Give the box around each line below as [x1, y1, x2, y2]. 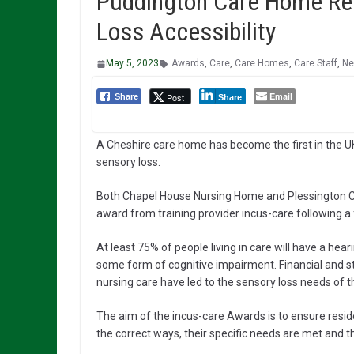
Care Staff [294, 58, 337, 70]
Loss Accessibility [96, 17, 276, 47]
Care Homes [235, 58, 289, 70]
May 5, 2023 [106, 58, 159, 70]
